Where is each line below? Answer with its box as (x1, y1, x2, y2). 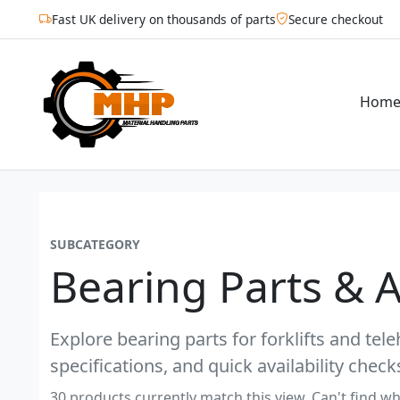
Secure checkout (288, 10, 383, 28)
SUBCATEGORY (50, 236, 140, 254)
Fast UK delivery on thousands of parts (52, 10, 276, 28)
